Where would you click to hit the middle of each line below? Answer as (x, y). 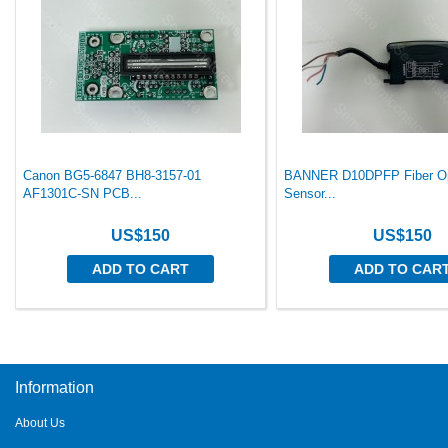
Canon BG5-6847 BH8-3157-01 (112, 175)
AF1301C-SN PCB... (82, 193)
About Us (40, 423)
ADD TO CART (141, 269)
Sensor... (310, 193)
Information (54, 387)
